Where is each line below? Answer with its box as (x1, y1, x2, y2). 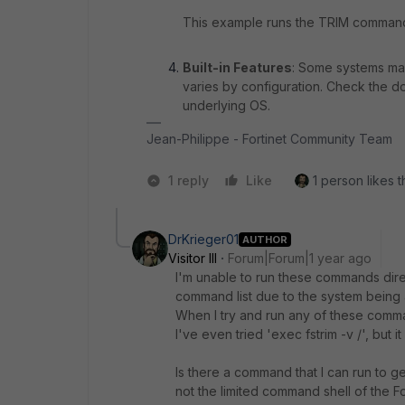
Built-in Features (183, 60, 292, 75)
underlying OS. (183, 98, 270, 113)
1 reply (168, 173, 209, 188)
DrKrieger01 (168, 231, 239, 247)
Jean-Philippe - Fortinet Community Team (146, 131, 392, 146)
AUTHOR (242, 232, 287, 246)
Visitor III (168, 250, 217, 266)
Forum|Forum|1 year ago (228, 250, 372, 266)
